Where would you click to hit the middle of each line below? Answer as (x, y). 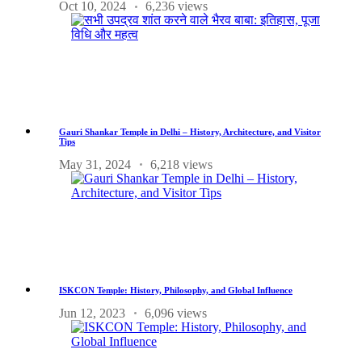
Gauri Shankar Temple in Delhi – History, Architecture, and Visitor (190, 131)
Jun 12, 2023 (92, 313)
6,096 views (176, 313)
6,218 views (181, 164)
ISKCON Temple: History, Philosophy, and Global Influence (176, 290)
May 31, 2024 (95, 164)
